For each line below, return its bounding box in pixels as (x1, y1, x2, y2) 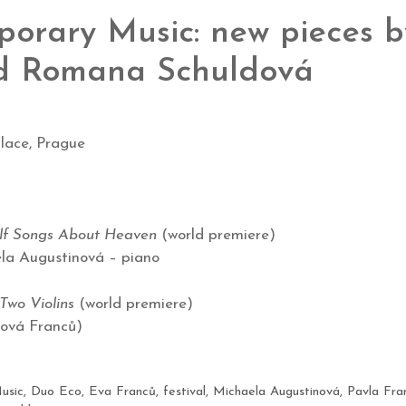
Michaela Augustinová (212, 385, 340, 400)
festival (162, 385, 206, 400)
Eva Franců (88, 385, 156, 400)
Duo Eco (30, 385, 82, 400)
